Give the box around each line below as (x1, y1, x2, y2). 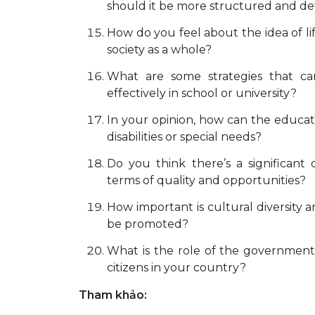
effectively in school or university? (107, 86, 297, 100)
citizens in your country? (107, 260, 246, 274)
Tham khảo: (79, 288, 147, 302)
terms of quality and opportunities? (107, 173, 306, 187)
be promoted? (107, 217, 188, 231)
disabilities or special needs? (107, 129, 262, 143)
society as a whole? (107, 42, 212, 56)
